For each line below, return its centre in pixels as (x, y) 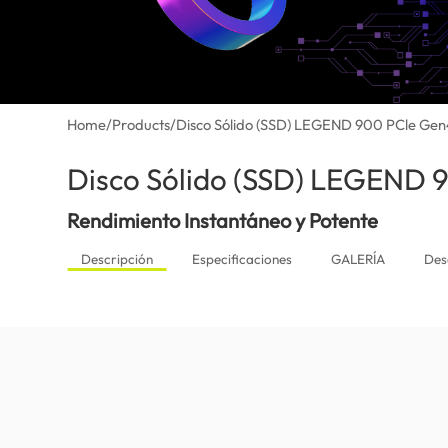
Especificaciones (241, 258)
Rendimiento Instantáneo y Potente (223, 221)
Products (141, 125)
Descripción (116, 258)
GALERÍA (357, 258)
